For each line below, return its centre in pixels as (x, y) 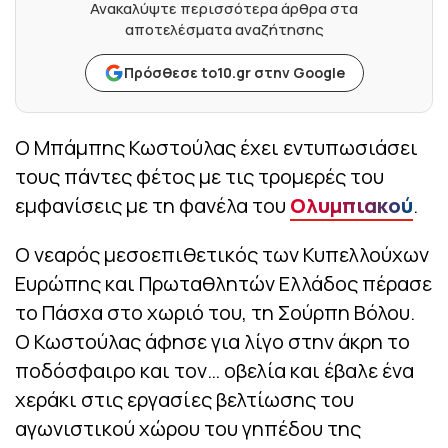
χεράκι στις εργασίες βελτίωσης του (184, 400)
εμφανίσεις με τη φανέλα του (152, 206)
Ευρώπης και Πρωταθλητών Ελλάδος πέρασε (223, 284)
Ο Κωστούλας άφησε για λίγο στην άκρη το (212, 342)
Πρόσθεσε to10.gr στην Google (234, 73)
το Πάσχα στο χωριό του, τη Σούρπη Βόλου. (215, 313)
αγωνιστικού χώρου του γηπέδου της (188, 429)
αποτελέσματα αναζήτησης (224, 30)
